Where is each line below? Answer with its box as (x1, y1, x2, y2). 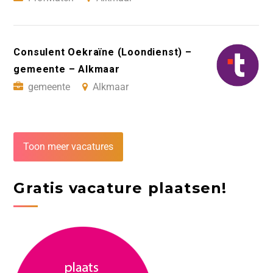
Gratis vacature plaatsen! (13, 179, 227, 197)
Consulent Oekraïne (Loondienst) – (13, 46, 192, 58)
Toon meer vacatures (23, 140, 114, 152)
